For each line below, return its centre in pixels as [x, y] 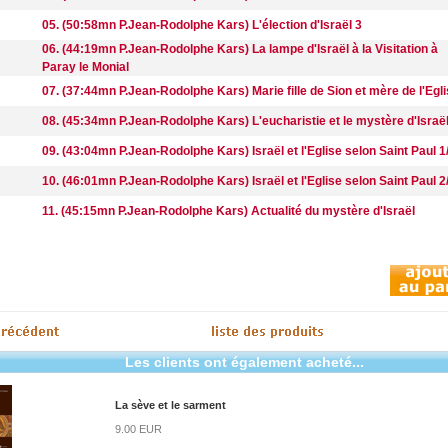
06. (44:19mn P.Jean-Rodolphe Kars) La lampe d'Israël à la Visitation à [240, 49]
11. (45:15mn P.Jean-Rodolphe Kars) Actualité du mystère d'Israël [228, 211]
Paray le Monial [85, 67]
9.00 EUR [138, 429]
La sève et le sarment [170, 405]
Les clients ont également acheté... [244, 362]
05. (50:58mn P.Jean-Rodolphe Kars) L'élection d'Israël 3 [202, 25]
